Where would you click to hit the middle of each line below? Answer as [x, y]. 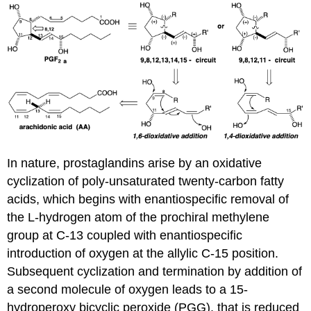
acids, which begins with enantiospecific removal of [148, 200]
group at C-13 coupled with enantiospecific [125, 236]
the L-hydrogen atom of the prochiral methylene [138, 218]
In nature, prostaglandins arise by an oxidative [135, 163]
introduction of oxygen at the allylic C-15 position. [143, 254]
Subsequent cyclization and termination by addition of [155, 272]
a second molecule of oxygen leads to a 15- [128, 290]
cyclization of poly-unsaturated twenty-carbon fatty [146, 182]
